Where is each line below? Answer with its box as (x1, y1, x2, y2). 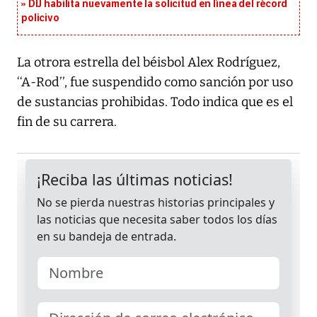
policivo (21, 12, 59, 25)
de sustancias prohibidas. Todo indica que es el (17, 94, 293, 110)
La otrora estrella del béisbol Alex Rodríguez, (17, 54, 280, 71)
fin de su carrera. (17, 114, 117, 130)
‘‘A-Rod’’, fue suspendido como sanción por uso (17, 74, 293, 91)
